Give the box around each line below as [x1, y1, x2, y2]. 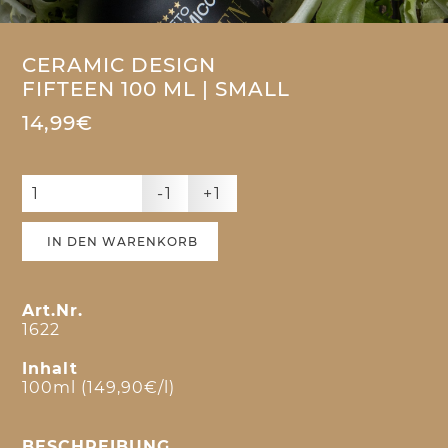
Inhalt [22, 359, 79, 379]
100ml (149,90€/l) [22, 378, 176, 398]
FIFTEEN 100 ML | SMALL [22, 77, 291, 102]
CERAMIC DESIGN [22, 53, 217, 78]
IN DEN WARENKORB [47, 234, 199, 250]
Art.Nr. [22, 301, 84, 321]
